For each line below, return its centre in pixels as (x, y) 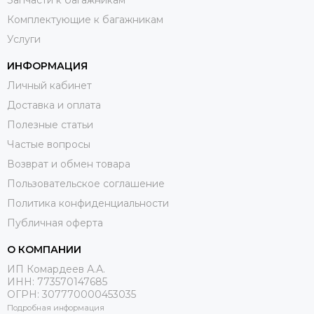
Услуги (24, 39)
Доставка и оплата (54, 105)
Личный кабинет (49, 85)
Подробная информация (56, 307)
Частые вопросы (49, 144)
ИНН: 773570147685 (57, 281)
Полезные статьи (50, 124)
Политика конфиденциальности (88, 203)
